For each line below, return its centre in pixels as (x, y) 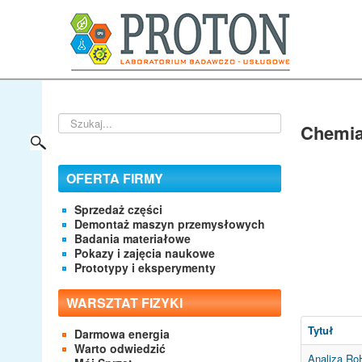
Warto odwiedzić (120, 348)
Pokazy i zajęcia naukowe (145, 253)
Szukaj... (79, 120)
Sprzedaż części (118, 209)
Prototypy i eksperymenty (145, 267)
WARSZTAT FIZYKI (124, 302)
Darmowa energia (122, 333)
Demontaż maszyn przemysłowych (170, 223)
